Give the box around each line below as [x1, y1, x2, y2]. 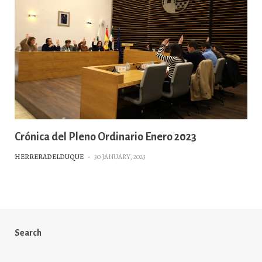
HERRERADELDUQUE [15, 152, 84, 162]
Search [15, 228, 42, 238]
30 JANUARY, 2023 [94, 152, 146, 162]
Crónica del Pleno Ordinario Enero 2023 [15, 131, 196, 143]
